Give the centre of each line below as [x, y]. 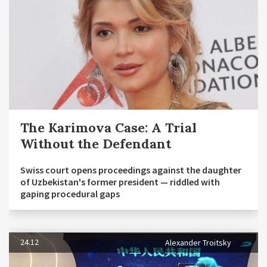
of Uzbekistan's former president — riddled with [120, 182]
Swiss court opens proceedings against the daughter [131, 170]
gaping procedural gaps [70, 194]
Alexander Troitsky [198, 243]
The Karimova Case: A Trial [108, 128]
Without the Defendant [96, 144]
